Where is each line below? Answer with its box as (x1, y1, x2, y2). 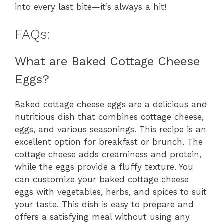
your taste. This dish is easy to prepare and (15, 199, 194, 209)
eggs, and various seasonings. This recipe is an (15, 124, 206, 134)
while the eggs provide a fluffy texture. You (15, 161, 193, 172)
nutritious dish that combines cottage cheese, (15, 111, 204, 122)
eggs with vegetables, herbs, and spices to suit (15, 186, 207, 197)
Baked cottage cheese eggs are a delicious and (15, 99, 207, 109)
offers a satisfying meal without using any (15, 211, 190, 222)
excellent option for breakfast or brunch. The (15, 136, 203, 147)
